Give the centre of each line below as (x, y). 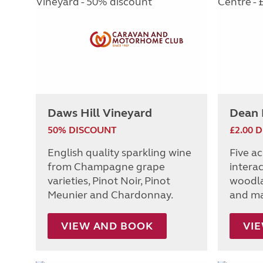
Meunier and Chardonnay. (110, 195)
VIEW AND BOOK (107, 226)
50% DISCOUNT (82, 130)
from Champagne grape (106, 166)
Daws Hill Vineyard (100, 113)
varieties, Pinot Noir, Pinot (109, 181)
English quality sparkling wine (119, 152)
